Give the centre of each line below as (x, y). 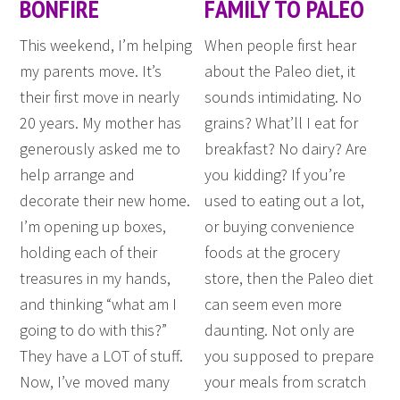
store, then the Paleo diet (289, 279)
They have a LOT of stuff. (102, 356)
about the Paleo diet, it (280, 71)
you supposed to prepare (290, 356)
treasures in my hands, (96, 279)
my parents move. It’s (91, 71)
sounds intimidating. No (283, 97)
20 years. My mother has (101, 123)
